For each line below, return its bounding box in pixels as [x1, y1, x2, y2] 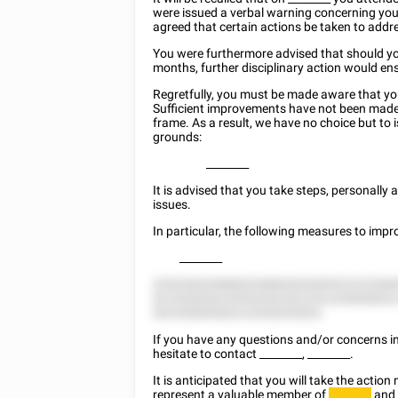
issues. [153, 197, 192, 211]
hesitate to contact [153, 346, 260, 361]
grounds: [153, 130, 203, 144]
